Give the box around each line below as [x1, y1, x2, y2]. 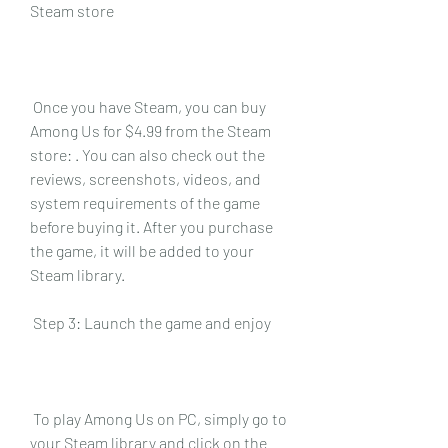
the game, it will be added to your [30, 240, 254, 260]
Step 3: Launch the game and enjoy [33, 312, 271, 332]
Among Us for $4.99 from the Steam [30, 120, 271, 140]
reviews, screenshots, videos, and [30, 168, 261, 188]
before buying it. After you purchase [30, 216, 273, 236]
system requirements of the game [30, 192, 260, 212]
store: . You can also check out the [30, 144, 265, 164]
